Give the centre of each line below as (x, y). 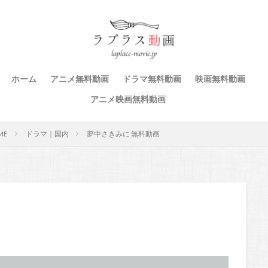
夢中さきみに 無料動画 (123, 134)
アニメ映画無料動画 (128, 99)
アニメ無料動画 (79, 79)
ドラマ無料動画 (152, 79)
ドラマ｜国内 (47, 134)
